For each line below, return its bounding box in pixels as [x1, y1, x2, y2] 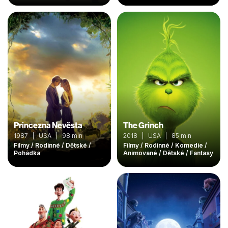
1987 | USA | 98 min [14, 131, 82, 139]
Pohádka [14, 149, 40, 157]
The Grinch [123, 120, 163, 130]
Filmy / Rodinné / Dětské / [14, 141, 91, 149]
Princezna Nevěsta [14, 120, 82, 130]
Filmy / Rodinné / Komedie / [123, 141, 207, 149]
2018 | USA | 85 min [123, 131, 191, 139]
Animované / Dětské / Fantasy [123, 149, 213, 157]
